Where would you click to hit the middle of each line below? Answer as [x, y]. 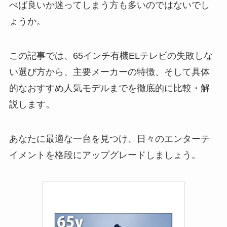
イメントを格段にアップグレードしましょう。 [105, 155]
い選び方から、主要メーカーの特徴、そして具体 [109, 72]
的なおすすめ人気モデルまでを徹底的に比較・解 [109, 88]
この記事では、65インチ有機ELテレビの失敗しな [111, 55]
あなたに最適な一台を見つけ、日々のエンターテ [109, 139]
